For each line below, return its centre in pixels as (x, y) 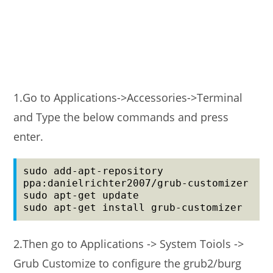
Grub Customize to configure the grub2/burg (128, 263)
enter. (29, 136)
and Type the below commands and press (121, 117)
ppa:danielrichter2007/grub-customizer (136, 183)
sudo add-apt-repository (94, 171)
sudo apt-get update (81, 195)
